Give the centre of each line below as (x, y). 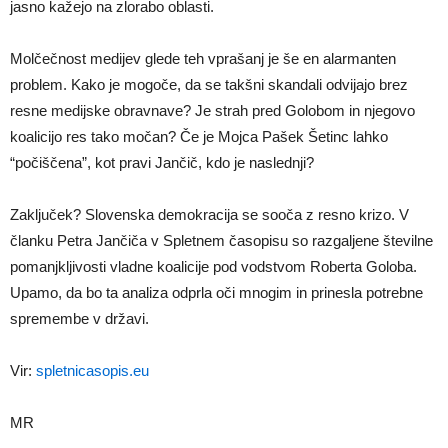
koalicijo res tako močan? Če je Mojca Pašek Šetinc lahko (199, 136)
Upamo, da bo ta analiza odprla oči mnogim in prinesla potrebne (216, 292)
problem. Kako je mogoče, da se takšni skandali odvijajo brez (209, 84)
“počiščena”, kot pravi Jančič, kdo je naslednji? (162, 162)
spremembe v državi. (79, 318)
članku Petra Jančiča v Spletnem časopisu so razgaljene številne (221, 240)
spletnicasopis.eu (92, 370)
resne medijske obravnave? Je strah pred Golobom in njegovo (212, 110)
